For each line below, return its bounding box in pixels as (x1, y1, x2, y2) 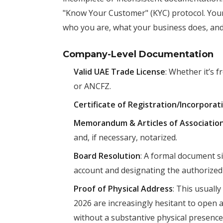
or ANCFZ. (74, 81, 111, 92)
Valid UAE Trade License (74, 66, 165, 77)
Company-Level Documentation (63, 49, 214, 60)
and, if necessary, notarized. (74, 132, 177, 143)
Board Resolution (74, 150, 140, 161)
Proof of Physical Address (74, 183, 173, 194)
